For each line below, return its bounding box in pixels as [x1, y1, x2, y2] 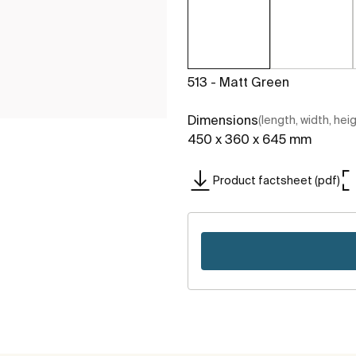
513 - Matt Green [188, 75, 289, 90]
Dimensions [188, 113, 258, 128]
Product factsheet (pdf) [213, 173, 340, 187]
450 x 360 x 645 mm [188, 132, 311, 147]
